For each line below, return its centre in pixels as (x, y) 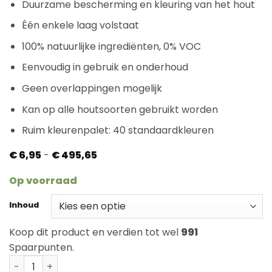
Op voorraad (43, 180)
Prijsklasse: (122, 154)
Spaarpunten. (42, 247)
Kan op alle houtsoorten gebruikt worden (120, 109)
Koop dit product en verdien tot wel (95, 232)
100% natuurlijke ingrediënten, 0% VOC (111, 46)
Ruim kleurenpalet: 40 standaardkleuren (117, 131)
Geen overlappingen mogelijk (92, 88)
